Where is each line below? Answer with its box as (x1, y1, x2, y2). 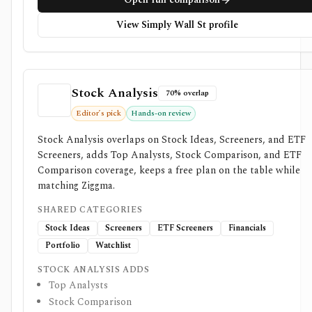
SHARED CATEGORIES (38, 203, 143, 217)
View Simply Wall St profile (116, 17, 238, 32)
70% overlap (166, 87, 209, 99)
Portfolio (45, 239, 80, 252)
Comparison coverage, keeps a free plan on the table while (38, 163, 300, 178)
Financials (228, 221, 266, 235)
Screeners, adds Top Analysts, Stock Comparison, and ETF (38, 148, 302, 162)
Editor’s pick (76, 107, 121, 119)
